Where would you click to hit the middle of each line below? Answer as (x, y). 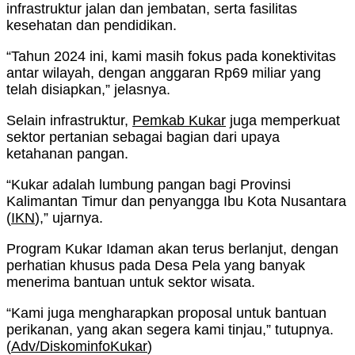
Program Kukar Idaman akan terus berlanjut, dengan (172, 249)
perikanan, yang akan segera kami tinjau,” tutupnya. (170, 330)
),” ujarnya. (69, 218)
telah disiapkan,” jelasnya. (88, 90)
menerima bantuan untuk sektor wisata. (131, 282)
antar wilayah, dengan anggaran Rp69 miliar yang (164, 73)
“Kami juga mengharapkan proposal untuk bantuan (166, 313)
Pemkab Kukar (179, 121)
